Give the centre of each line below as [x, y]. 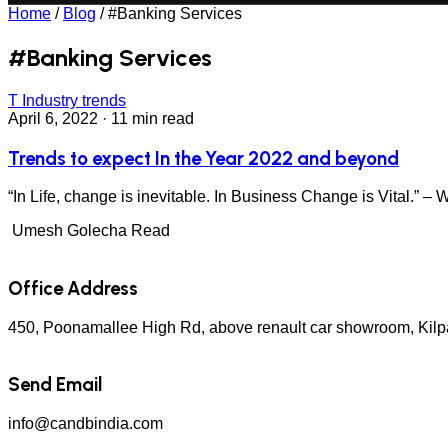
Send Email [55, 385]
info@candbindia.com [85, 424]
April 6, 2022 [53, 118]
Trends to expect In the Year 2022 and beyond [203, 158]
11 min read [152, 118]
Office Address [73, 288]
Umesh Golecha [69, 231]
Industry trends [74, 100]
